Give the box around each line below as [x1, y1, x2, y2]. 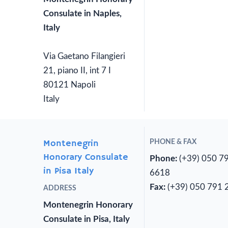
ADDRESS [43, 185, 76, 192]
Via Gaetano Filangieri [43, 52, 125, 61]
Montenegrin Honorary [43, 201, 133, 210]
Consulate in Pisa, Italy [43, 215, 130, 224]
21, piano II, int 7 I [43, 66, 111, 75]
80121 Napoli [43, 80, 96, 90]
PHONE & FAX [150, 138, 197, 146]
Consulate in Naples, [43, 9, 122, 18]
